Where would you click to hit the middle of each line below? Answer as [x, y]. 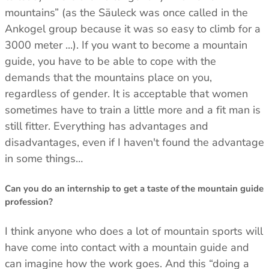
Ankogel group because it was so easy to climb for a [133, 29]
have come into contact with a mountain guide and [127, 247]
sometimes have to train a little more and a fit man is [133, 110]
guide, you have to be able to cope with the [110, 61]
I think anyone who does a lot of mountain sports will [134, 231]
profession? [29, 201]
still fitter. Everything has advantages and [107, 126]
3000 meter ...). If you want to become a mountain [126, 45]
